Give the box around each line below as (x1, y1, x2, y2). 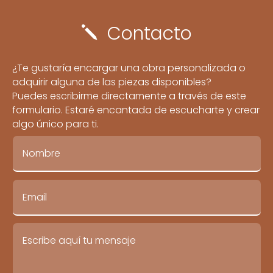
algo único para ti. (12, 117, 99, 131)
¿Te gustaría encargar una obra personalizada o (12, 61, 246, 75)
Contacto (107, 21, 192, 46)
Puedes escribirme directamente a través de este (12, 89, 247, 103)
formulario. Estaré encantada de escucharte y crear (12, 103, 260, 117)
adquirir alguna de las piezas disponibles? (12, 75, 212, 89)
